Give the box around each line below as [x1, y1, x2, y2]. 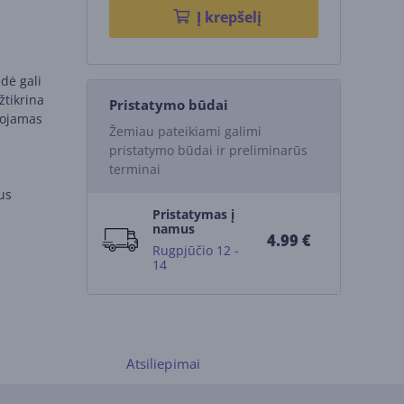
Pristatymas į [151, 206, 234, 223]
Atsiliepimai [126, 354, 201, 372]
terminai [108, 161, 161, 178]
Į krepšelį [196, 7, 262, 27]
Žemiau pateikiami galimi [108, 123, 262, 140]
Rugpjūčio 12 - [151, 242, 239, 259]
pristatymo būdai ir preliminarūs [108, 142, 308, 159]
